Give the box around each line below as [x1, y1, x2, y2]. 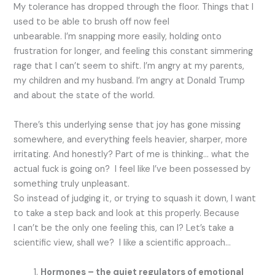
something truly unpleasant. [14, 178, 133, 190]
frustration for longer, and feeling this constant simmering [14, 45, 254, 58]
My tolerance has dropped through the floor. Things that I [14, 1, 254, 14]
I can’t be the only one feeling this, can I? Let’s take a [14, 222, 234, 234]
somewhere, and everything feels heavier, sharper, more [14, 134, 248, 146]
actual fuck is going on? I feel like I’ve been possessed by [14, 163, 251, 176]
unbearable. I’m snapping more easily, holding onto [14, 31, 222, 43]
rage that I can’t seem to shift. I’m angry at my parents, [14, 60, 245, 72]
